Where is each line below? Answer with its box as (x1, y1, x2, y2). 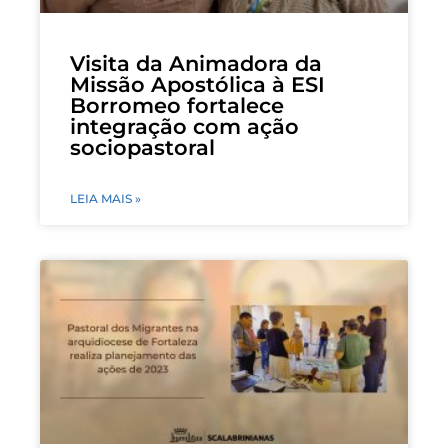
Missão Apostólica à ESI (70, 72, 325, 98)
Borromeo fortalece (70, 93, 284, 119)
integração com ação (70, 114, 299, 140)
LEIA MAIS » (70, 191, 141, 207)
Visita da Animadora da (70, 51, 322, 77)
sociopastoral (70, 135, 215, 161)
